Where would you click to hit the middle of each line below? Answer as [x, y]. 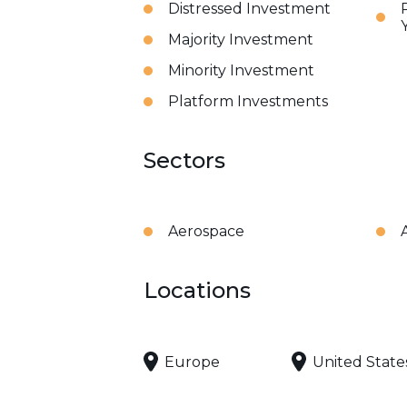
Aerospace [206, 231]
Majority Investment [241, 40]
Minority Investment [241, 70]
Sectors [184, 160]
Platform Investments [248, 101]
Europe [192, 362]
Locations [197, 290]
